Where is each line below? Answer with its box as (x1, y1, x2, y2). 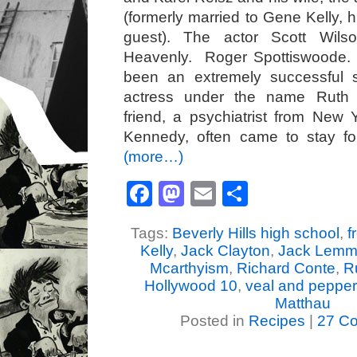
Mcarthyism (149, 260, 229, 277)
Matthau (275, 295, 331, 312)
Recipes (248, 312, 305, 329)
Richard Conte (236, 260, 335, 277)
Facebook (152, 179, 265, 208)
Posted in (179, 312, 249, 329)
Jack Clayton (180, 242, 270, 259)
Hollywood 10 (143, 277, 237, 294)
